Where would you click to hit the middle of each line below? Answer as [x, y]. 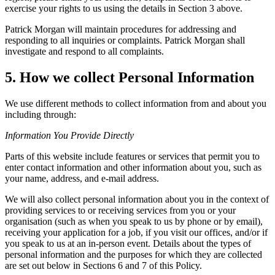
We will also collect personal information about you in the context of [137, 199]
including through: [41, 114]
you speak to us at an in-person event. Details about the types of [128, 243]
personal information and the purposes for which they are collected [134, 254]
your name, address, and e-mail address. [82, 178]
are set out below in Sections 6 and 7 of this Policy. [103, 265]
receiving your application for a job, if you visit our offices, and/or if [136, 232]
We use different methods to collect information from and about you [136, 103]
